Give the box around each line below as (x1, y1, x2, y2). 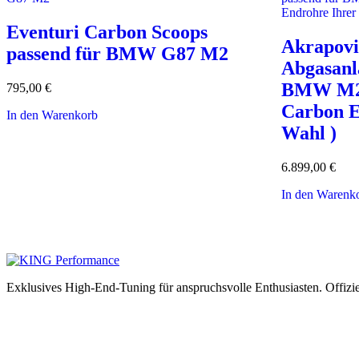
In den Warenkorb (6, 108, 98, 123)
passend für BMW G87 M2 (6, 43, 228, 65)
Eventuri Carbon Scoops (6, 22, 208, 43)
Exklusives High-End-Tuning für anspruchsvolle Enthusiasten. (6, 280, 322, 295)
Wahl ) (281, 123, 337, 144)
